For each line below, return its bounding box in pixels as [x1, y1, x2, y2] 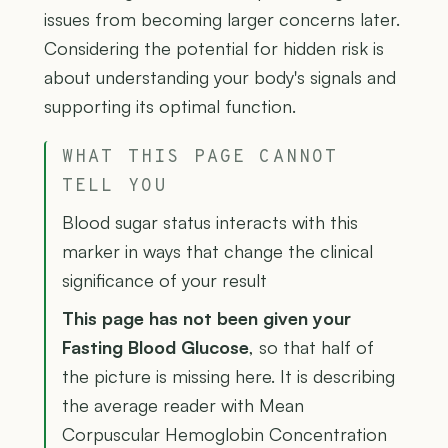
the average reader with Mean [62, 394, 304, 417]
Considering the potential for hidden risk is [44, 37, 384, 60]
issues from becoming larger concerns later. [44, 8, 400, 31]
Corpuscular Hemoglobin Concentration [62, 423, 387, 446]
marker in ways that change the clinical [62, 240, 373, 263]
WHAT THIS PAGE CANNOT [62, 146, 339, 170]
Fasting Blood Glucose [62, 336, 249, 359]
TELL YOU [62, 175, 168, 199]
